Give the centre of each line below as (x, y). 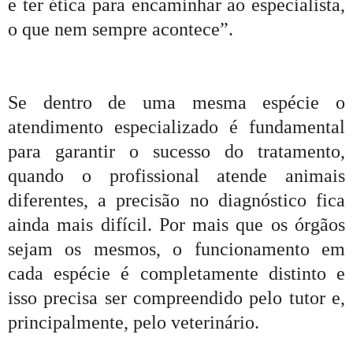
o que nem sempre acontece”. (121, 29)
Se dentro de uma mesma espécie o (176, 103)
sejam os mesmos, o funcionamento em (176, 249)
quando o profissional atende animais (176, 176)
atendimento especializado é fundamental (176, 127)
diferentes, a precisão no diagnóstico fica (176, 201)
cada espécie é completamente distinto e (176, 274)
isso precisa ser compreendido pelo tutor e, (176, 298)
